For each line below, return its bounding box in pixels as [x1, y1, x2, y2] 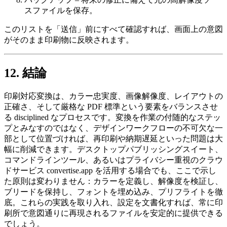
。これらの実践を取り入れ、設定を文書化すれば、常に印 [12, 198, 223, 207]
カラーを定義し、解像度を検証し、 [93, 177, 223, 186]
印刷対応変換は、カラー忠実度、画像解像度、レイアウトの [4, 92, 223, 101]
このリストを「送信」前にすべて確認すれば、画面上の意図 [4, 25, 223, 34]
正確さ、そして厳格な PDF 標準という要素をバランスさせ [4, 102, 218, 111]
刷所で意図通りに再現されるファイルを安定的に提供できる [4, 209, 223, 218]
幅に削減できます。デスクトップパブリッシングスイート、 [4, 145, 223, 154]
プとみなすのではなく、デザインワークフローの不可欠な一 [4, 124, 223, 133]
